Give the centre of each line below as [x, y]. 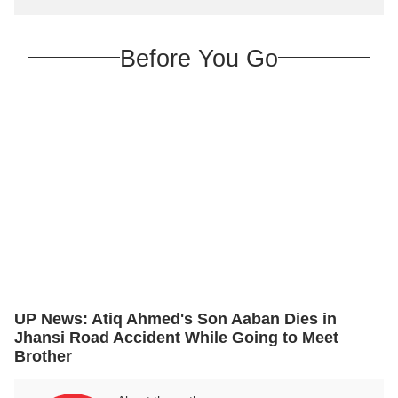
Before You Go [199, 58]
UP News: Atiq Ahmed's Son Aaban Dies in [175, 318]
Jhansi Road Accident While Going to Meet [176, 337]
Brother [43, 356]
